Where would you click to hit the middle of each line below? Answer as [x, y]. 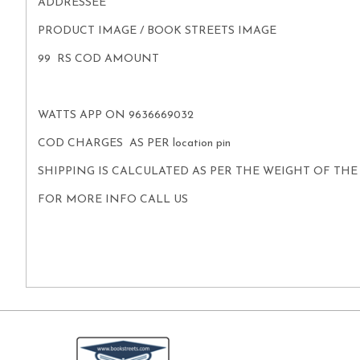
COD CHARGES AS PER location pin [134, 144]
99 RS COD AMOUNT [100, 59]
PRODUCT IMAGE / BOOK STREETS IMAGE [158, 31]
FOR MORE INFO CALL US [114, 200]
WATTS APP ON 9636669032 [117, 116]
